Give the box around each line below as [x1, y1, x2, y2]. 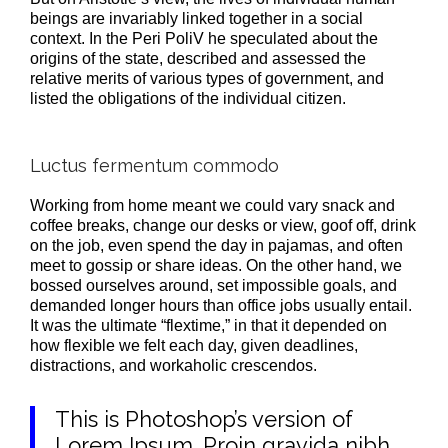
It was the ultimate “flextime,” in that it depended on [30, 317, 387, 335]
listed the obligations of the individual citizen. [30, 89, 346, 107]
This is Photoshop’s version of [55, 406, 353, 433]
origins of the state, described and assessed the [30, 49, 366, 67]
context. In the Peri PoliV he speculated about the [30, 29, 378, 47]
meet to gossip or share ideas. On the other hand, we [30, 257, 402, 275]
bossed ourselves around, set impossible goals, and [30, 277, 397, 295]
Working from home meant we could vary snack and [30, 197, 395, 215]
